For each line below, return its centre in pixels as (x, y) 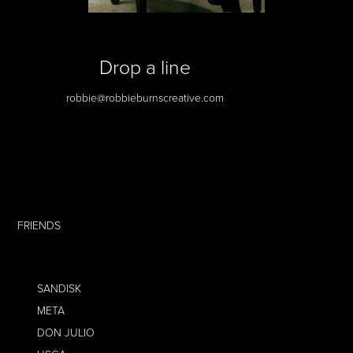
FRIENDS (39, 225)
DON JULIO (66, 332)
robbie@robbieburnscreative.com (145, 97)
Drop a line (145, 67)
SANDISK (59, 288)
